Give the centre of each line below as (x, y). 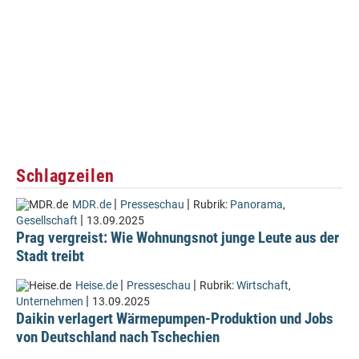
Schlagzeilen (66, 175)
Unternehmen (50, 302)
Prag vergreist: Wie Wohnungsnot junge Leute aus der (177, 238)
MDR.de (92, 205)
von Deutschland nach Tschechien (118, 337)
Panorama (256, 205)
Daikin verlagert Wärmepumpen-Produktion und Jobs (175, 319)
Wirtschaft (262, 286)
